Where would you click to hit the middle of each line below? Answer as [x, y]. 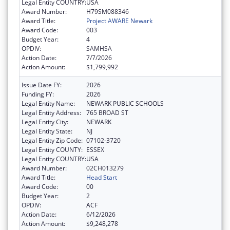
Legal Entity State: [47, 131]
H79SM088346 [108, 11]
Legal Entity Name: [48, 103]
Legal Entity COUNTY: [52, 149]
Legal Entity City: [45, 122]
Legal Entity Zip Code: [52, 140]
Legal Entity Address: [51, 112]
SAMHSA [99, 48]
